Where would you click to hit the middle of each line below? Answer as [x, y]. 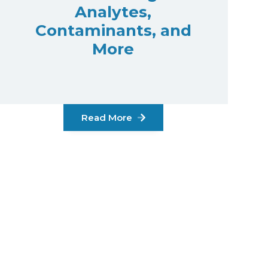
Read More [108, 118]
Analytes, [113, 12]
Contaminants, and [113, 31]
